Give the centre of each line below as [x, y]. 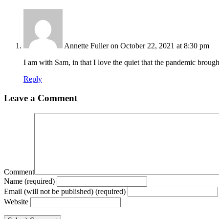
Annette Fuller [86, 46]
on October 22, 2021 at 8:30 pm [160, 46]
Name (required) [29, 181]
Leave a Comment [41, 98]
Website [16, 201]
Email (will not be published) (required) [65, 191]
